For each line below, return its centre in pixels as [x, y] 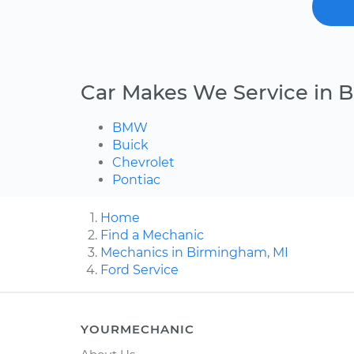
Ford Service [139, 270]
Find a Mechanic [152, 235]
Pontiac [136, 180]
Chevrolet [143, 163]
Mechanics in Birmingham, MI [194, 253]
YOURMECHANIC [137, 330]
